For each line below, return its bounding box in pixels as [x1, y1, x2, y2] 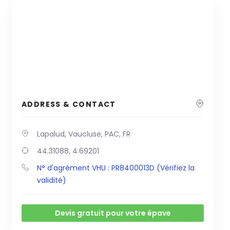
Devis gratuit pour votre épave [54, 208, 171, 219]
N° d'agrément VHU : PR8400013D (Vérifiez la [37, 163, 195, 174]
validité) [37, 175, 66, 186]
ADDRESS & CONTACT [22, 99, 116, 110]
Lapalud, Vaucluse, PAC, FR [37, 129, 130, 140]
